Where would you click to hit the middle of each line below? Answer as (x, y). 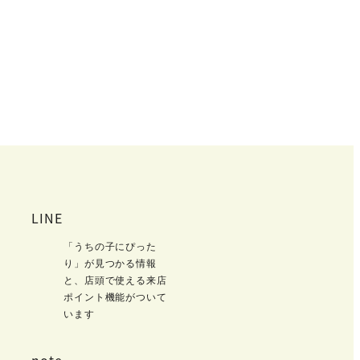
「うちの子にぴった (110, 246)
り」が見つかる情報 (110, 263)
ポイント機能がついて (115, 297)
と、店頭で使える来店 (115, 280)
